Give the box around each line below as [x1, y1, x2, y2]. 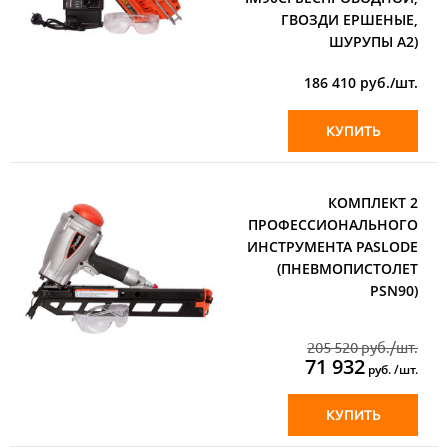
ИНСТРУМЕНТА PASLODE [247, 236, 418, 256]
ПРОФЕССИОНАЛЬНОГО [248, 214, 418, 234]
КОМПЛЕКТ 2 [328, 192, 418, 212]
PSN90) [370, 280, 418, 300]
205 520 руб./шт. [307, 338, 418, 356]
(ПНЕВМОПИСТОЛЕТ [277, 258, 418, 278]
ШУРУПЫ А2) [329, 31, 418, 51]
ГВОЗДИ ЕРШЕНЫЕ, [281, 9, 418, 29]
